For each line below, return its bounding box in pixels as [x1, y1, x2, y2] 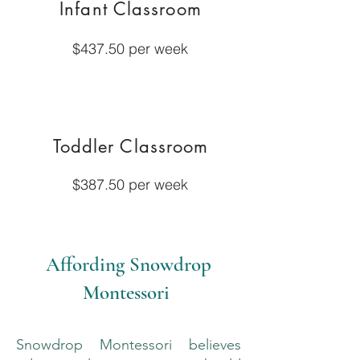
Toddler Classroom [52, 135, 209, 157]
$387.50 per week [72, 175, 188, 194]
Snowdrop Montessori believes [16, 336, 241, 354]
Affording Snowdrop [46, 252, 211, 276]
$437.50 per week [72, 39, 188, 58]
